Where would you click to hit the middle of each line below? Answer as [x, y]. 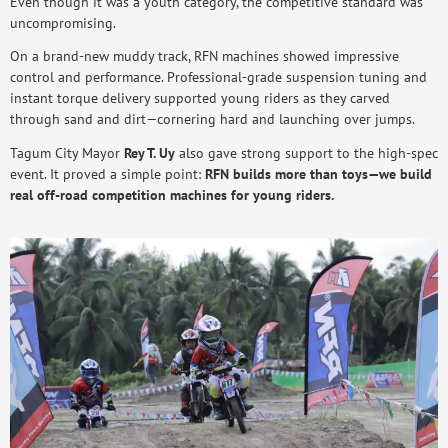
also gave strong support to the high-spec [306, 153]
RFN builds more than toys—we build [318, 174]
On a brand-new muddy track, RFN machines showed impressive [204, 56]
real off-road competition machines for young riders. [172, 195]
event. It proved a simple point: [107, 174]
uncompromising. [63, 22]
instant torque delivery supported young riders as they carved [200, 98]
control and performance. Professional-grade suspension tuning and [218, 77]
